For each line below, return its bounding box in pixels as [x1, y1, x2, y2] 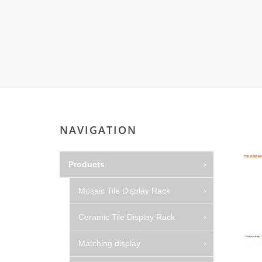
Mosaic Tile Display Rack [78, 185, 170, 195]
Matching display [78, 238, 140, 248]
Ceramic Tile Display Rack [78, 212, 175, 222]
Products [68, 159, 105, 169]
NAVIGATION [60, 122, 137, 137]
